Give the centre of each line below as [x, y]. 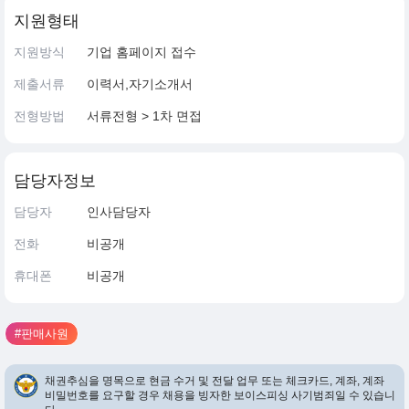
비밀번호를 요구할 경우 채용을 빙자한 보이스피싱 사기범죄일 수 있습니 [220, 395]
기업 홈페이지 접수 [142, 52]
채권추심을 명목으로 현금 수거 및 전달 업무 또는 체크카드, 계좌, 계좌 [215, 381]
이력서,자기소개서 [140, 84]
